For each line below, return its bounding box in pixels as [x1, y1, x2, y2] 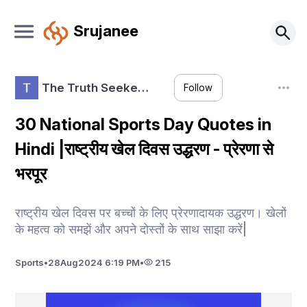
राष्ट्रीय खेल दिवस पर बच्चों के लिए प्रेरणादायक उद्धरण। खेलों [15, 205, 287, 220]
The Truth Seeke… [41, 80, 149, 95]
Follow [184, 82, 213, 94]
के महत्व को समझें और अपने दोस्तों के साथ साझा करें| [15, 221, 247, 236]
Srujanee [73, 21, 138, 40]
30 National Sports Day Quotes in [15, 114, 272, 134]
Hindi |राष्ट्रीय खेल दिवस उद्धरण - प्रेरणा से [15, 139, 274, 159]
